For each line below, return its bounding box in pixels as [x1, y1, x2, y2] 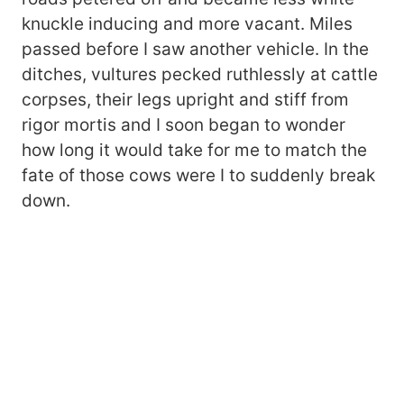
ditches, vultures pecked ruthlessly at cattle [22, 63, 378, 85]
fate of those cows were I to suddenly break [22, 164, 375, 186]
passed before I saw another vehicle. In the [22, 38, 369, 60]
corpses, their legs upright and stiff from [22, 88, 349, 110]
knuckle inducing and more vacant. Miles [22, 13, 353, 34]
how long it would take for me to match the [22, 139, 367, 161]
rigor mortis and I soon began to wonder [22, 114, 345, 135]
